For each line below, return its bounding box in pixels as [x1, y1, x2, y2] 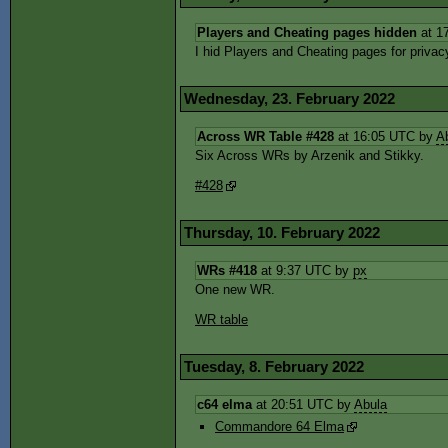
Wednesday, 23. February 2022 [184, 90, 395, 107]
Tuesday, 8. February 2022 [184, 358, 364, 375]
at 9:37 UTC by [257, 263, 353, 278]
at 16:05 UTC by [334, 129, 436, 144]
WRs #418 [197, 263, 257, 278]
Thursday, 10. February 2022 [184, 224, 380, 241]
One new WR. [195, 282, 275, 297]
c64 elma [197, 397, 252, 412]
